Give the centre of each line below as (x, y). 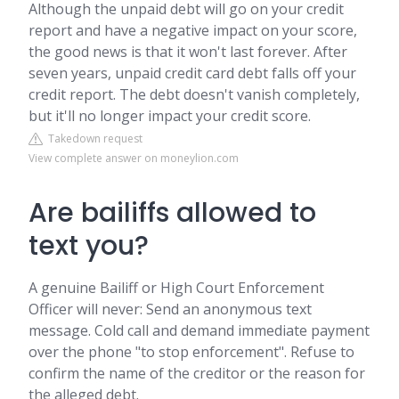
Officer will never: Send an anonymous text (170, 309)
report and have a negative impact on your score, (193, 30)
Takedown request (93, 138)
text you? (89, 246)
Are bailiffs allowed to (172, 213)
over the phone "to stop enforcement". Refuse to (191, 352)
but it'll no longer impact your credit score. (170, 116)
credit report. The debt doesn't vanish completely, (194, 94)
